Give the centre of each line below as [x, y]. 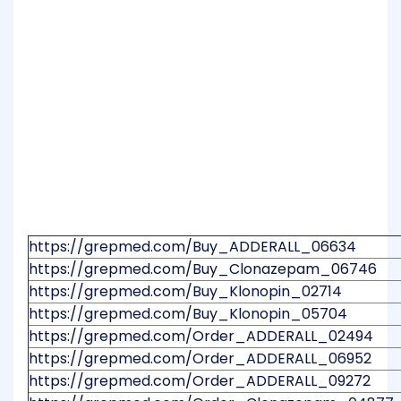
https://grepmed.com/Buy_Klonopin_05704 [188, 314]
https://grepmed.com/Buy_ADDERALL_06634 [192, 247]
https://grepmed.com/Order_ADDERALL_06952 [200, 359]
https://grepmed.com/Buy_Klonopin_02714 [185, 292]
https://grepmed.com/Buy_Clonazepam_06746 [203, 269]
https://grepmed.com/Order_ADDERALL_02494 [201, 337]
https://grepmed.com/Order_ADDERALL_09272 [200, 381]
